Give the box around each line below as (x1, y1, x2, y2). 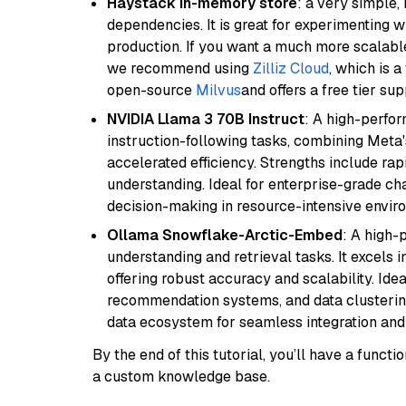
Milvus (196, 81, 241, 100)
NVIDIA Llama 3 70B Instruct (107, 110, 304, 129)
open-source (107, 81, 196, 100)
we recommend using (107, 59, 253, 78)
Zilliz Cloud (253, 59, 329, 78)
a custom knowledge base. (92, 367, 270, 386)
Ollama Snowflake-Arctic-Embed (107, 226, 343, 245)
